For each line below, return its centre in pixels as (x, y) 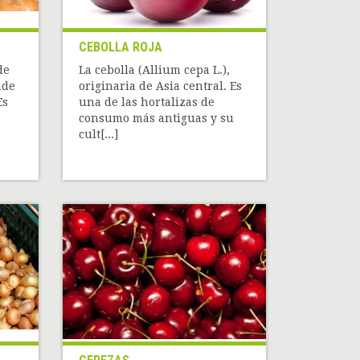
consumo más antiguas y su (157, 119)
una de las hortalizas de (147, 102)
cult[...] (99, 135)
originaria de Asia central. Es (161, 86)
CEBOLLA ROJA (121, 47)
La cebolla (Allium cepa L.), (155, 70)
